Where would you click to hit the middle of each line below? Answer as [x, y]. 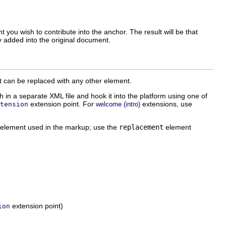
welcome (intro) [118, 104]
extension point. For [62, 104]
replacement [141, 127]
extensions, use [166, 104]
